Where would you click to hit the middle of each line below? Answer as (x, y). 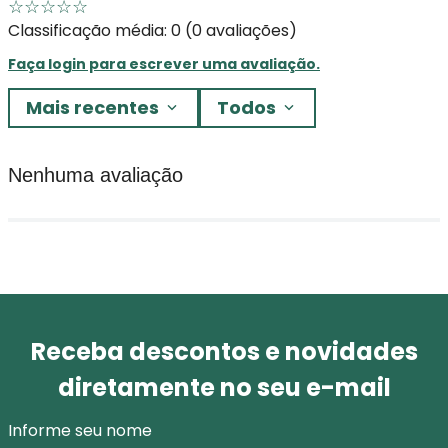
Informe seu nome (80, 430)
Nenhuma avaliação (95, 174)
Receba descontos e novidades (224, 351)
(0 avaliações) (241, 30)
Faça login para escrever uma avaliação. (164, 63)
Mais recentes (92, 107)
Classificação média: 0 (94, 30)
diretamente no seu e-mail (224, 387)
